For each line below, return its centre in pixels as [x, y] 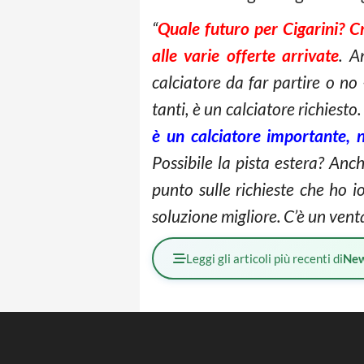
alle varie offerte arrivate [246, 55]
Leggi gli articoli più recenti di [264, 258]
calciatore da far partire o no [255, 82]
